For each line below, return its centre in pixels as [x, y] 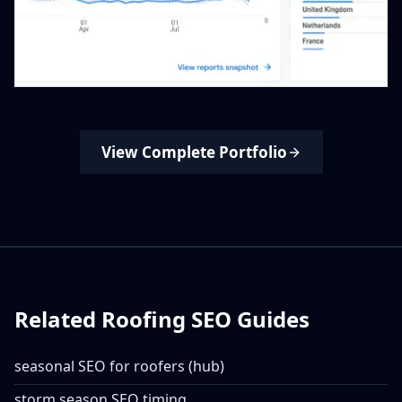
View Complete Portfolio [194, 152]
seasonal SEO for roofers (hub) [119, 366]
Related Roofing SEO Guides [162, 319]
